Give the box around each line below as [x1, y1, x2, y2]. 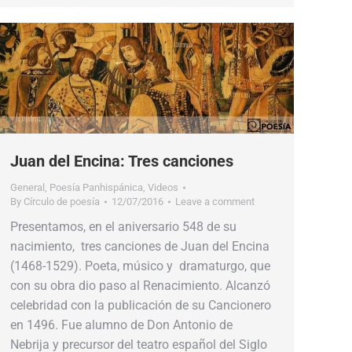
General [10, 181, 45, 193]
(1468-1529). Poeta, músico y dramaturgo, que [10, 258, 270, 273]
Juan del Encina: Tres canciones [10, 151, 233, 170]
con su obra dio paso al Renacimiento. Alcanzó [10, 277, 270, 293]
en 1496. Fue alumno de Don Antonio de [10, 317, 233, 332]
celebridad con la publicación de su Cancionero [10, 297, 271, 313]
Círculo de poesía [24, 195, 100, 207]
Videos [148, 181, 178, 193]
